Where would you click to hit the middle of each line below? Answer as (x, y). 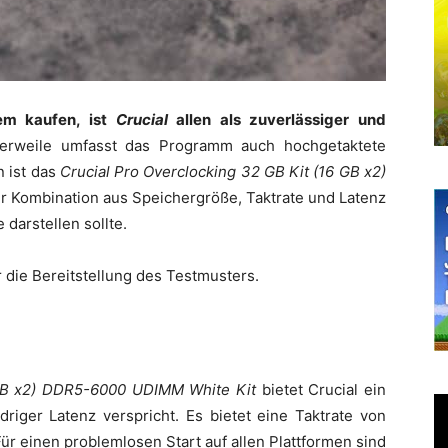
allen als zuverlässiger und (277, 119)
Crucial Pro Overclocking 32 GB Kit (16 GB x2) (223, 171)
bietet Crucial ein (320, 389)
